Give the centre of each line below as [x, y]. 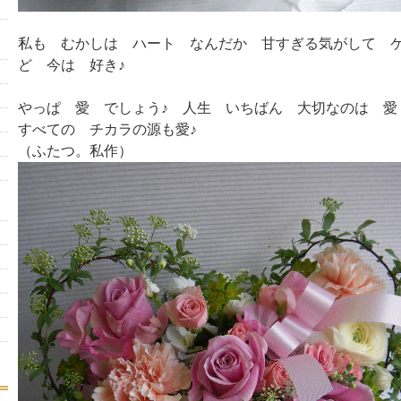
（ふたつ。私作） [75, 151]
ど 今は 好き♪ [71, 65]
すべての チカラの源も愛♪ [107, 129]
